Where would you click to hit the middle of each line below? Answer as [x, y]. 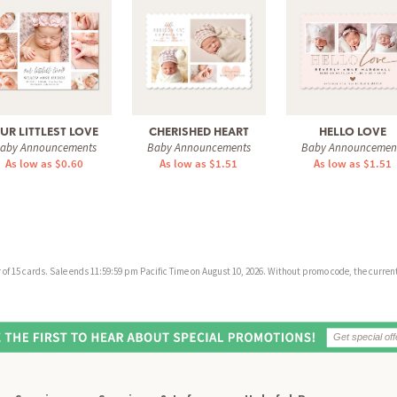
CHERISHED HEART [198, 131]
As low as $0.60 [44, 163]
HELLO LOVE [353, 131]
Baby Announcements [198, 147]
